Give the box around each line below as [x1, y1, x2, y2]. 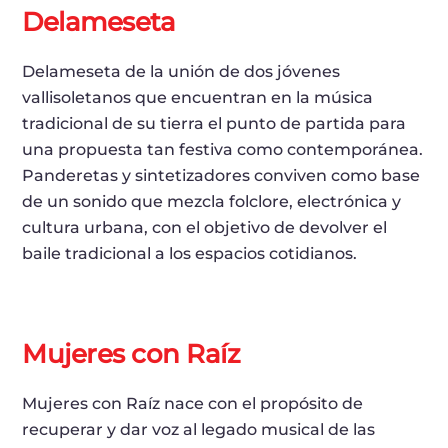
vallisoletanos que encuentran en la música [22, 88, 374, 108]
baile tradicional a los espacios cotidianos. [22, 244, 358, 264]
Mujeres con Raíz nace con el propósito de [22, 394, 364, 413]
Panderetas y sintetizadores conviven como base [22, 166, 421, 186]
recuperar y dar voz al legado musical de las [22, 420, 376, 439]
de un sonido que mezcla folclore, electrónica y [22, 192, 402, 212]
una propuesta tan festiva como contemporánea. [22, 140, 424, 160]
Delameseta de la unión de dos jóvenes [22, 62, 341, 82]
